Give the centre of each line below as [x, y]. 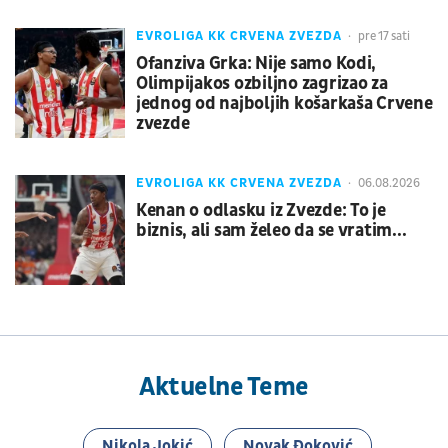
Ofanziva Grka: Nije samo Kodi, [256, 63]
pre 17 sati [383, 36]
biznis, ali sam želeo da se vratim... [271, 230]
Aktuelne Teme [224, 386]
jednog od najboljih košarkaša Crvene [284, 103]
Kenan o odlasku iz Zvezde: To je [261, 210]
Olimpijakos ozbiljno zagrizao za [262, 83]
